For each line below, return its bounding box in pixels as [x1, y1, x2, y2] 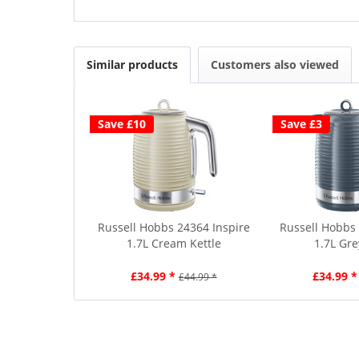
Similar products [87, 56, 178, 72]
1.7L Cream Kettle [126, 235, 221, 251]
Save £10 [98, 115, 146, 131]
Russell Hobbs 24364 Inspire [97, 219, 250, 235]
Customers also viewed [211, 56, 339, 72]
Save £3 [280, 115, 322, 131]
